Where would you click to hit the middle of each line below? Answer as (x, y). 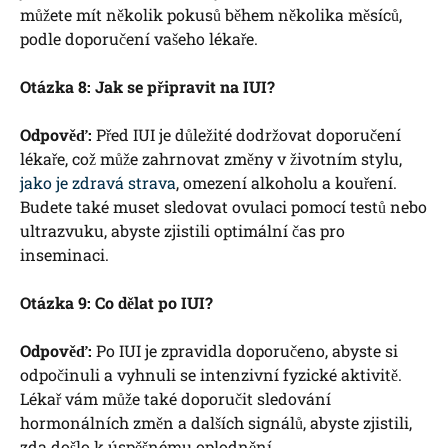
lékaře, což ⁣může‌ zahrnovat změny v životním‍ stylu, (211, 159)
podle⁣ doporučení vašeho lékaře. (139, 39)
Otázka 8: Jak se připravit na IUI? (147, 87)
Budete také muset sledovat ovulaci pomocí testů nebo (223, 207)
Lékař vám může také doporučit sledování (175, 399)
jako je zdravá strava (98, 183)
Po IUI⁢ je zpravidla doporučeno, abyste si (245, 351)
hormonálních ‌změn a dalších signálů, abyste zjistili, (216, 423)
